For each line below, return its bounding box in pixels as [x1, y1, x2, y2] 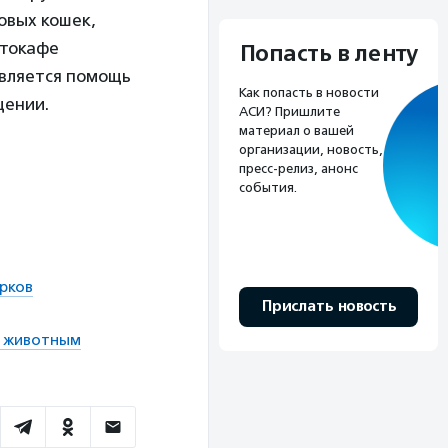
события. [239, 179, 297, 195]
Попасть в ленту [239, 39, 418, 68]
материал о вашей [239, 122, 354, 138]
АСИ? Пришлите [239, 103, 340, 119]
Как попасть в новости [239, 84, 379, 100]
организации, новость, [239, 141, 383, 157]
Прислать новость [261, 296, 396, 316]
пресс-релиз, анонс [239, 160, 358, 176]
